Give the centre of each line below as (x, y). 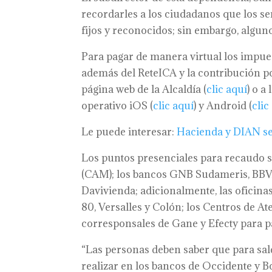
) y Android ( (223, 106)
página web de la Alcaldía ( (144, 89)
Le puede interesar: (129, 132)
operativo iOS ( (117, 106)
